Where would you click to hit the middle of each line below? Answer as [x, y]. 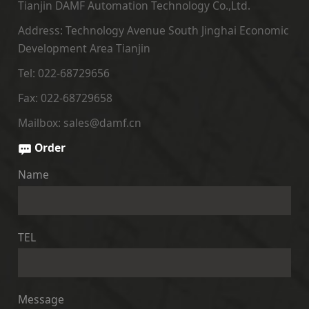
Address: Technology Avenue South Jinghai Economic [153, 31]
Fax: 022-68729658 [65, 98]
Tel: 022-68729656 [63, 73]
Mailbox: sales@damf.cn [79, 123]
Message [41, 300]
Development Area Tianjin [84, 49]
